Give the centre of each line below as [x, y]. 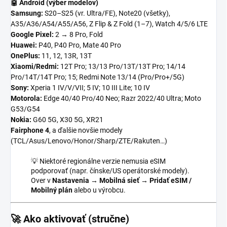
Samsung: [27, 13]
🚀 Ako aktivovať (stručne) [70, 219]
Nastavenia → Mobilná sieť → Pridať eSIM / [122, 181]
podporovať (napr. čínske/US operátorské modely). [110, 171]
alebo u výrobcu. [99, 190]
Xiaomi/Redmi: [35, 67]
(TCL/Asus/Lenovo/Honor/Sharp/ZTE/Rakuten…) [89, 141]
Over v [42, 181]
